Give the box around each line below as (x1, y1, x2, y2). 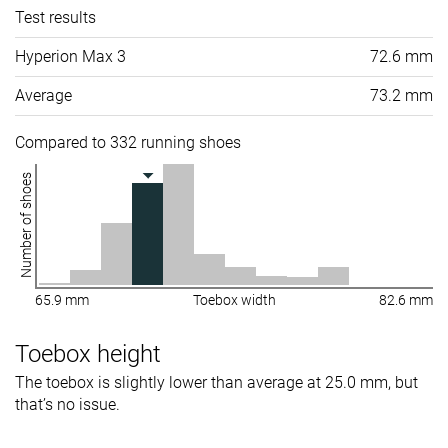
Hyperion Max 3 (15, 47, 126, 67)
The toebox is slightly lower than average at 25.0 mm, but (15, 373, 418, 393)
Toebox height (15, 340, 161, 369)
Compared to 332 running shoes (15, 133, 241, 153)
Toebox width (192, 292, 276, 309)
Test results (15, 8, 96, 28)
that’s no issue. (15, 395, 120, 415)
